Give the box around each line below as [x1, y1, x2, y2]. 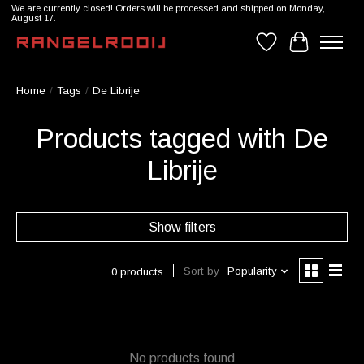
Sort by [183, 265, 219, 278]
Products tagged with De [36, 123, 328, 154]
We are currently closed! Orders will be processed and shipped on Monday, [11, 3, 325, 14]
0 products [110, 265, 163, 278]
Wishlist [266, 41, 310, 56]
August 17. [11, 13, 56, 24]
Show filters [148, 220, 216, 235]
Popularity [227, 265, 277, 278]
